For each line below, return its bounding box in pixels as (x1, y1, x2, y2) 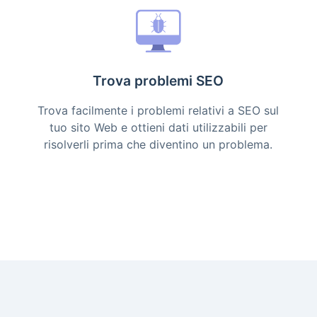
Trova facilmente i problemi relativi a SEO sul (38, 103, 279, 117)
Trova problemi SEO (93, 72, 224, 89)
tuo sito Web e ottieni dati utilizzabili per (49, 120, 267, 134)
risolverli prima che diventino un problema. (44, 137, 273, 151)
